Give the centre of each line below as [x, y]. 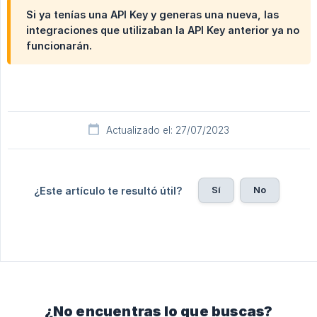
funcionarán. [59, 45]
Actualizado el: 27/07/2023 [168, 130]
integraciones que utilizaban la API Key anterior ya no [163, 30]
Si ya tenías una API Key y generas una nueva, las [152, 14]
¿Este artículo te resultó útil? [108, 190]
